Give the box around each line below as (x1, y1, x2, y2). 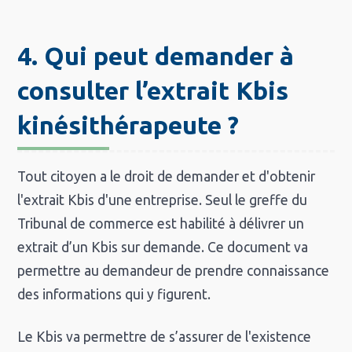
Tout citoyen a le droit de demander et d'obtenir (17, 169, 316, 185)
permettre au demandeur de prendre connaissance (17, 263, 330, 279)
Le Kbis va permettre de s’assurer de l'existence (17, 329, 312, 345)
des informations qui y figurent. (17, 287, 211, 302)
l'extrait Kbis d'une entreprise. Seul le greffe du (17, 192, 308, 208)
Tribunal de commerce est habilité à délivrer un (17, 216, 305, 232)
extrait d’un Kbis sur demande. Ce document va (17, 240, 309, 255)
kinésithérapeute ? (17, 111, 240, 140)
